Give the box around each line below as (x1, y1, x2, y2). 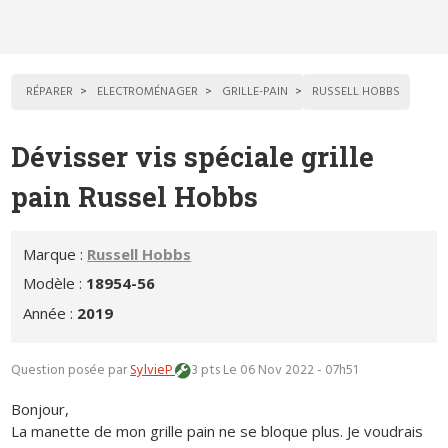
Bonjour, (11, 398, 70, 419)
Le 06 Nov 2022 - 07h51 (222, 359, 358, 381)
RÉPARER (26, 82, 74, 103)
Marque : (23, 243, 88, 264)
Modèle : (23, 273, 87, 294)
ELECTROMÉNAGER (97, 82, 199, 103)
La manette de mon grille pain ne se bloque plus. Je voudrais (11, 420, 424, 441)
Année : (23, 302, 78, 323)
